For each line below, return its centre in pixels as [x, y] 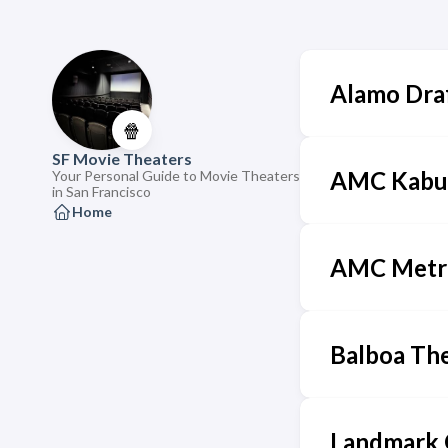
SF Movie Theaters [122, 158]
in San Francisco [101, 191]
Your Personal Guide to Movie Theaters [176, 175]
